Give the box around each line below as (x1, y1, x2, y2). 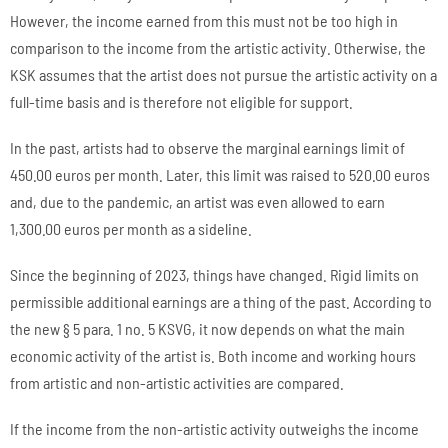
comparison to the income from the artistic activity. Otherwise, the (10, 37, 426, 57)
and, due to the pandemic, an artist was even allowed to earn (10, 191, 385, 211)
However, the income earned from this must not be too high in (10, 10, 398, 30)
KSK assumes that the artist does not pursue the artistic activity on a (10, 64, 437, 84)
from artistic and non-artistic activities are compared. (10, 373, 344, 393)
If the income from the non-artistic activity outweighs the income (10, 419, 419, 439)
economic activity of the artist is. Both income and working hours (10, 346, 416, 366)
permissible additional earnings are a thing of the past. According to (10, 292, 432, 312)
